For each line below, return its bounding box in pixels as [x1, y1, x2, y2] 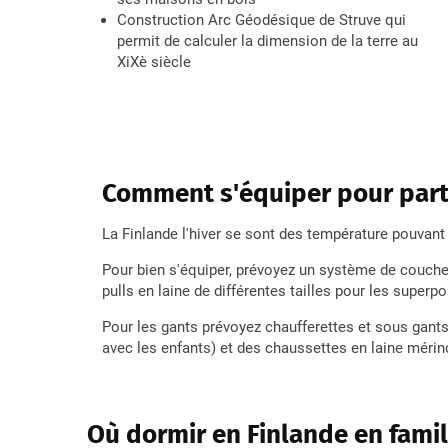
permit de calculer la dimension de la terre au [117, 32, 418, 50]
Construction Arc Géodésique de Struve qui [117, 11, 406, 29]
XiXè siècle [117, 53, 191, 71]
